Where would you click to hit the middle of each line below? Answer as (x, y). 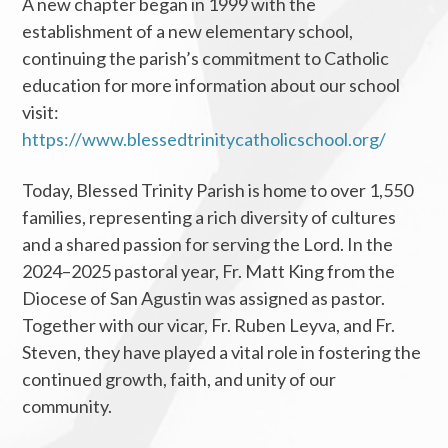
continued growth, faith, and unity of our (179, 378)
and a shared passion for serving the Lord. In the (208, 243)
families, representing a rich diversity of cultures (209, 216)
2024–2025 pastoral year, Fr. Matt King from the (209, 270)
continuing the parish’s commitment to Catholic (206, 57)
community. (67, 405)
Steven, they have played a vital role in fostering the (222, 351)
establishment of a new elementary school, (188, 30)
